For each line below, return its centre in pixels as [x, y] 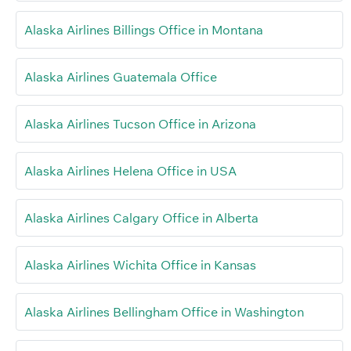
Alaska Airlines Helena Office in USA [130, 171]
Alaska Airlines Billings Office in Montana [144, 30]
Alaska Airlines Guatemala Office [121, 77]
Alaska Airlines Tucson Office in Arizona [140, 124]
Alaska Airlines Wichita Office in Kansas [140, 265]
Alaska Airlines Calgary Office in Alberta [141, 218]
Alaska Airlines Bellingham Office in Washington [164, 312]
